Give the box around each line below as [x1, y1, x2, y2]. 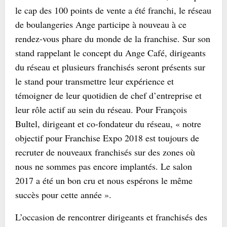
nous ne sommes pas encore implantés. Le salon [15, 160, 192, 172]
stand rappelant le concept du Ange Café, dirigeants [15, 47, 206, 59]
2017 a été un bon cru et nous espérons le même [15, 174, 193, 186]
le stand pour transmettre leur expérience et [15, 75, 174, 87]
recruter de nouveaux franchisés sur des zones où [15, 146, 195, 158]
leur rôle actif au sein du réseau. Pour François [15, 103, 187, 116]
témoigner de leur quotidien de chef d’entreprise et [15, 89, 202, 101]
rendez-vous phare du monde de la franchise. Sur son [15, 32, 210, 45]
